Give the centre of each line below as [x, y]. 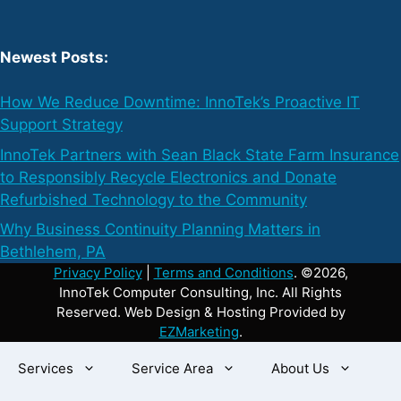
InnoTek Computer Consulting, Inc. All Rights [200, 293]
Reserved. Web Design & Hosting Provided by [200, 312]
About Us [300, 369]
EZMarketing [199, 332]
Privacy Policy [98, 273]
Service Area [172, 369]
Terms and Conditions [223, 273]
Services [46, 369]
